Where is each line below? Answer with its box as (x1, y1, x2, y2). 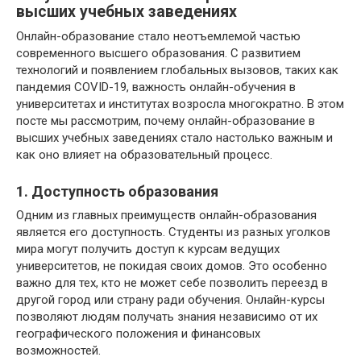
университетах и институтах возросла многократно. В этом (16, 96, 344, 111)
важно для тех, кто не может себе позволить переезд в (16, 275, 328, 290)
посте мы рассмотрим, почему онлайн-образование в (16, 113, 315, 128)
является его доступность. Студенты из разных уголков (16, 224, 330, 239)
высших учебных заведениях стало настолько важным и (16, 130, 333, 145)
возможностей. (16, 342, 101, 358)
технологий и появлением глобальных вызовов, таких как (16, 62, 338, 77)
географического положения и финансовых (16, 326, 260, 341)
